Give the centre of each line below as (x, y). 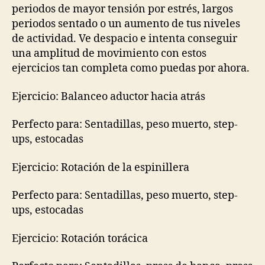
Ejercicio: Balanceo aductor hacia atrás (109, 96)
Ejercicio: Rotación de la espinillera (101, 167)
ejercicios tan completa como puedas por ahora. (131, 68)
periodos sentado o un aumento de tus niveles (126, 24)
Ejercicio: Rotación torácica (80, 238)
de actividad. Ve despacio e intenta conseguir (125, 39)
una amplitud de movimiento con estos (109, 54)
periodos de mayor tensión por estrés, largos (122, 9)
